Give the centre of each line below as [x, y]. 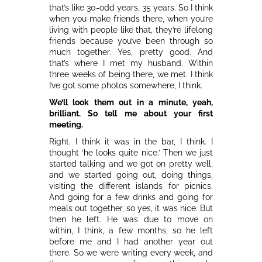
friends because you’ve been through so [131, 41]
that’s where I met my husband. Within [131, 63]
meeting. [66, 124]
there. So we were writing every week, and [131, 252]
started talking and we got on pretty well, [131, 163]
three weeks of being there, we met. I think [131, 74]
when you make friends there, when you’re [131, 18]
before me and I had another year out [131, 241]
